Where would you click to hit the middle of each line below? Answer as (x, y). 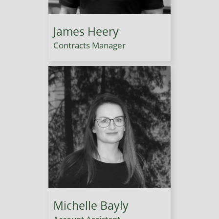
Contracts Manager (89, 45)
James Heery (86, 31)
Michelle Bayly (91, 205)
